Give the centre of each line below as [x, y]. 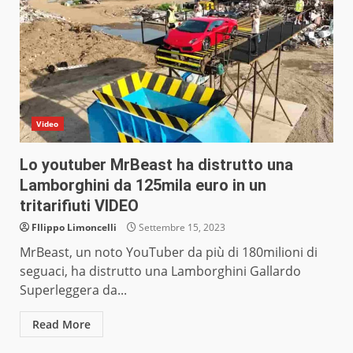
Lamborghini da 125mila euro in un [143, 186]
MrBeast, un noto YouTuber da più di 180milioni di [169, 253]
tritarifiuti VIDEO [79, 206]
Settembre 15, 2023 [181, 228]
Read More [61, 325]
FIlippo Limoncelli [74, 228]
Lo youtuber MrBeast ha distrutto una [156, 165]
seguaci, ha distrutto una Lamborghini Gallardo [160, 271]
